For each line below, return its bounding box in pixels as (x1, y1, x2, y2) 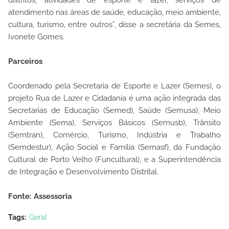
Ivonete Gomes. (8, 32, 64, 41)
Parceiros (8, 56, 42, 66)
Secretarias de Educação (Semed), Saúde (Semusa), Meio (8, 105, 221, 115)
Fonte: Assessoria (8, 191, 72, 201)
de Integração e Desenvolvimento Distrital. (8, 167, 158, 176)
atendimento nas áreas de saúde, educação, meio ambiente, (8, 7, 221, 17)
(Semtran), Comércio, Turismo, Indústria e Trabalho (8, 130, 221, 140)
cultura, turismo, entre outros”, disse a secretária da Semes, (8, 19, 221, 29)
